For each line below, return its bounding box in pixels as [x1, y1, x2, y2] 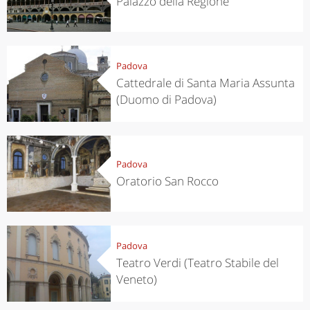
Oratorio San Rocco [116, 172, 219, 189]
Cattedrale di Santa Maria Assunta [116, 74, 295, 91]
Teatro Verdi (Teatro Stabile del [116, 254, 279, 271]
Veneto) [116, 271, 157, 287]
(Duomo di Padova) [116, 91, 217, 107]
